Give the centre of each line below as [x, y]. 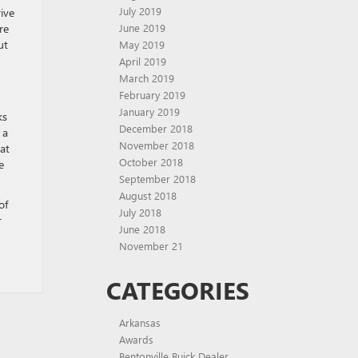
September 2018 [157, 179]
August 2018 [148, 195]
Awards [136, 339]
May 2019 [142, 44]
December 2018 [156, 128]
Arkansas [140, 322]
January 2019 [149, 111]
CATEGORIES [178, 290]
